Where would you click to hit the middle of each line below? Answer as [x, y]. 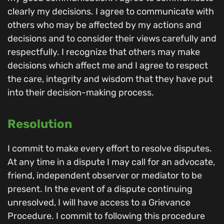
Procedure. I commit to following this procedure [106, 216]
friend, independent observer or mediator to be [105, 176]
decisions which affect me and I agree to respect [108, 65]
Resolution [40, 124]
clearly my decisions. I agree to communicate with [111, 11]
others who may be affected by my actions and [104, 25]
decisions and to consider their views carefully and [112, 38]
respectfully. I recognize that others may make [104, 52]
